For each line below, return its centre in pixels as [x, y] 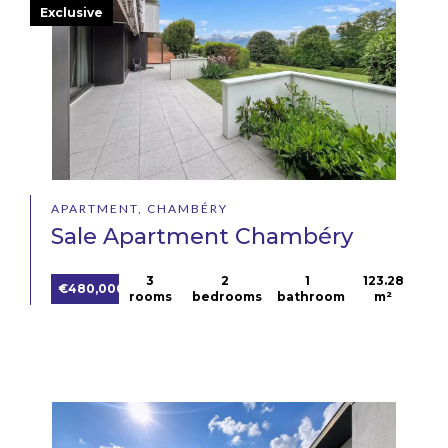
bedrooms [227, 297]
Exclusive [71, 12]
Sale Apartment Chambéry [202, 237]
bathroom [311, 297]
